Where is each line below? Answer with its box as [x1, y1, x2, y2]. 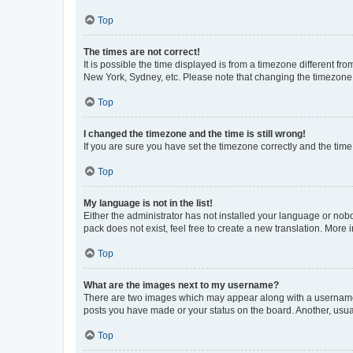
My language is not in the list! [84, 197, 213, 209]
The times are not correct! [84, 46, 200, 58]
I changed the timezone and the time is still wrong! [84, 128, 306, 139]
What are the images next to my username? [84, 279, 279, 291]
